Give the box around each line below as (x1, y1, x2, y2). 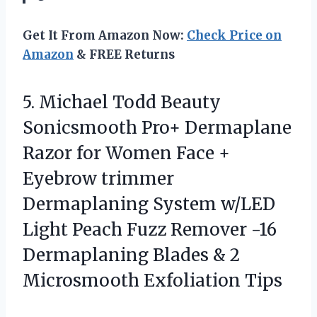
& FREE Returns (74, 47, 175, 63)
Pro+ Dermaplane (137, 117, 292, 139)
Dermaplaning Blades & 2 (23, 244, 240, 267)
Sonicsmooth (23, 117, 137, 139)
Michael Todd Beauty (39, 91, 221, 114)
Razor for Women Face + (23, 142, 230, 165)
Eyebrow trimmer (23, 168, 174, 190)
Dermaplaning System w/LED (23, 193, 275, 216)
